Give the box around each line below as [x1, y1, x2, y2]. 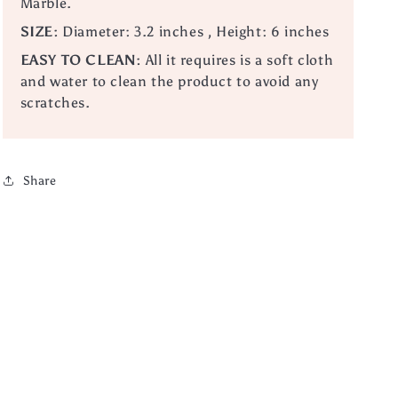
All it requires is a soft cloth [145, 52, 334, 69]
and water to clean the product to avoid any [20, 73, 319, 91]
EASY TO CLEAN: [20, 52, 141, 69]
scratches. [20, 94, 91, 112]
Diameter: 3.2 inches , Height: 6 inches [62, 23, 330, 41]
